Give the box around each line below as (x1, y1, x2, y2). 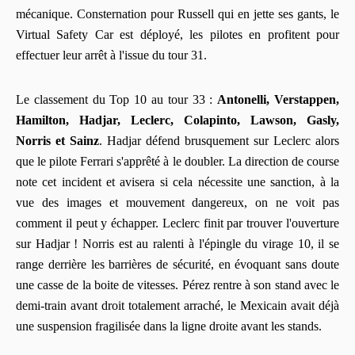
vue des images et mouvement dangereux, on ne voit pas (16, 195, 339, 209)
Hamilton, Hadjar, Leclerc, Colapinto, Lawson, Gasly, (16, 113, 339, 127)
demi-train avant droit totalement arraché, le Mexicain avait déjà (16, 298, 339, 312)
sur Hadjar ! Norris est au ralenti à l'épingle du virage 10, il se (16, 236, 339, 250)
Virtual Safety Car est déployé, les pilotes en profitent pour (16, 27, 339, 41)
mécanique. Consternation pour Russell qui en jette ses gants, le (16, 6, 339, 21)
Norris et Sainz (16, 133, 99, 147)
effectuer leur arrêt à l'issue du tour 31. (16, 48, 207, 62)
